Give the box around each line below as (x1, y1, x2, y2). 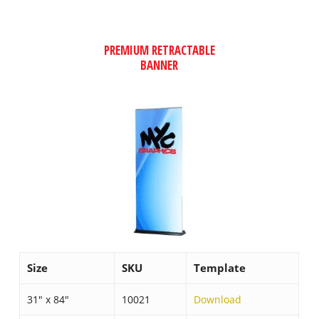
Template (194, 260, 246, 275)
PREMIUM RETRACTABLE (103, 41, 215, 58)
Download (194, 292, 242, 306)
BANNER (140, 56, 179, 73)
